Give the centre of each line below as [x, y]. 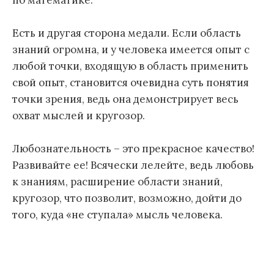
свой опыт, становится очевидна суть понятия [131, 83]
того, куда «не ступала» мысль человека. [117, 215]
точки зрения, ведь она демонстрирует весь [125, 99]
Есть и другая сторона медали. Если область [127, 33]
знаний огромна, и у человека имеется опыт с [131, 50]
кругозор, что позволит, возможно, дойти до [127, 198]
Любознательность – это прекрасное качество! [133, 149]
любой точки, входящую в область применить [130, 66]
